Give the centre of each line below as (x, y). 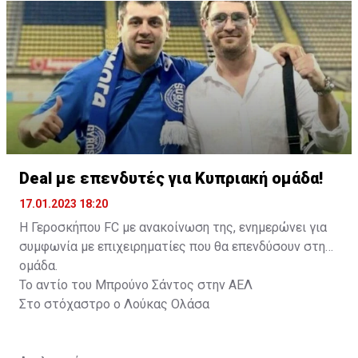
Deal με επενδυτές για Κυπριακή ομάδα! (171, 178)
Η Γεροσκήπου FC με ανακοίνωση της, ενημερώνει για (173, 227)
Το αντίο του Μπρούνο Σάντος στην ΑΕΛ (136, 284)
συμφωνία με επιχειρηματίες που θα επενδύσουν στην (175, 246)
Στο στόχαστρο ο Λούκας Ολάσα (114, 304)
